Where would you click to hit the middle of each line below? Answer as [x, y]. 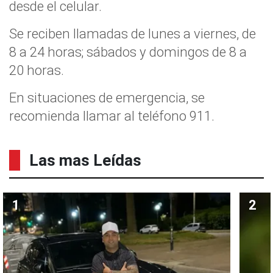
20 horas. [37, 70]
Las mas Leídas [85, 160]
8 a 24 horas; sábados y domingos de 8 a [128, 51]
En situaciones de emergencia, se [107, 97]
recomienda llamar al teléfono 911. [112, 115]
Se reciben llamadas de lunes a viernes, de [133, 33]
